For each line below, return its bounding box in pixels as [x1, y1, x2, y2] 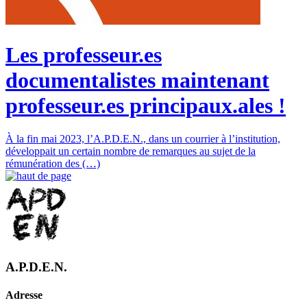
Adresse [5, 289, 42, 302]
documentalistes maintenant [5, 67, 269, 93]
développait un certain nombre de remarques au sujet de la [5, 145, 256, 158]
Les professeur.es [5, 42, 162, 67]
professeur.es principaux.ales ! [5, 93, 286, 118]
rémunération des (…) [5, 158, 100, 170]
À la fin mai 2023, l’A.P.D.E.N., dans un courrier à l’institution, [5, 133, 280, 145]
